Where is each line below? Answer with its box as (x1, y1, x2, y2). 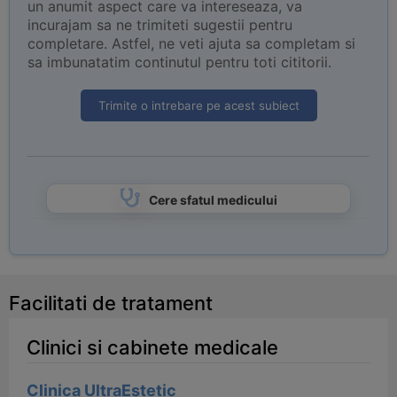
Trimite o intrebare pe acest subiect (97, 98, 300, 113)
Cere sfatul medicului (148, 193, 277, 207)
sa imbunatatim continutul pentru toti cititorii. (27, 53, 331, 71)
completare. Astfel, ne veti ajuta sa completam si (27, 35, 355, 52)
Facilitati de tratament (9, 292, 213, 315)
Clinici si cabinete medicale (27, 336, 278, 359)
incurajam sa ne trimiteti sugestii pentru (27, 16, 292, 34)
